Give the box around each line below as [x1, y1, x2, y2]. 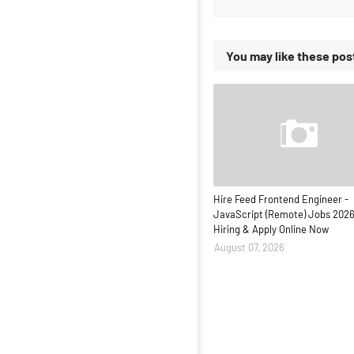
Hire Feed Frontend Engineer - [213, 193, 348, 205]
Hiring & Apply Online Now [213, 223, 329, 235]
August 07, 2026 [214, 241, 284, 254]
